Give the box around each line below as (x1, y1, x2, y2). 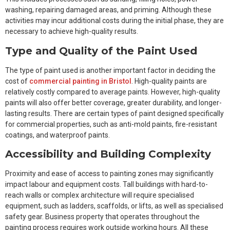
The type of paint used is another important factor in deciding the (5, 66, 216, 74)
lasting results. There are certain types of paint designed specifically (5, 109, 224, 118)
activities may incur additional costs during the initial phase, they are (5, 16, 224, 25)
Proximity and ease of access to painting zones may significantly (5, 169, 214, 178)
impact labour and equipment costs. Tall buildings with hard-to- (5, 180, 208, 189)
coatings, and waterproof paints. (5, 130, 110, 139)
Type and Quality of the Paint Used (5, 44, 197, 57)
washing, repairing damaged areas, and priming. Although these (5, 6, 212, 14)
